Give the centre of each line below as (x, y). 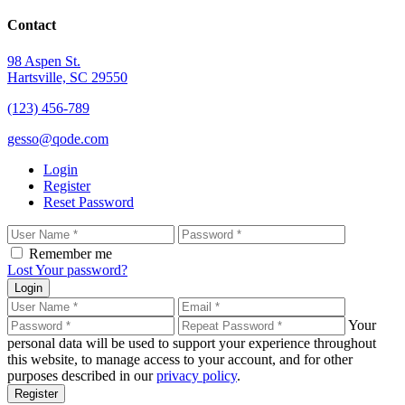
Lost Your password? (67, 269)
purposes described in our (82, 375)
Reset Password (89, 202)
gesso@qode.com (58, 138)
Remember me (71, 253)
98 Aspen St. (44, 61)
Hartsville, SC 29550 (67, 77)
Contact (32, 25)
